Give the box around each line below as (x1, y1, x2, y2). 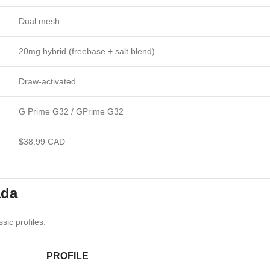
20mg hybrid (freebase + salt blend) (19, 46, 155, 56)
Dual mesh (19, 16, 60, 26)
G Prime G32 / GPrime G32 (19, 107, 124, 116)
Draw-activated (19, 77, 76, 86)
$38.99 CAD (19, 137, 65, 146)
